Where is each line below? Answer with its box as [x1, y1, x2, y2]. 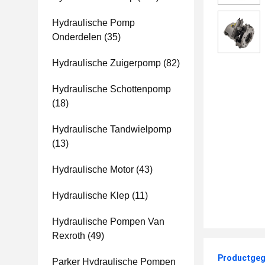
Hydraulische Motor [52, 164, 134, 174]
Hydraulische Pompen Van [52, 216, 164, 227]
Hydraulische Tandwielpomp [52, 124, 172, 134]
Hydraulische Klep [52, 190, 130, 201]
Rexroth [52, 231, 85, 241]
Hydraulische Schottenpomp [52, 84, 171, 94]
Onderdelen [52, 32, 102, 42]
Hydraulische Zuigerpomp [52, 58, 161, 68]
